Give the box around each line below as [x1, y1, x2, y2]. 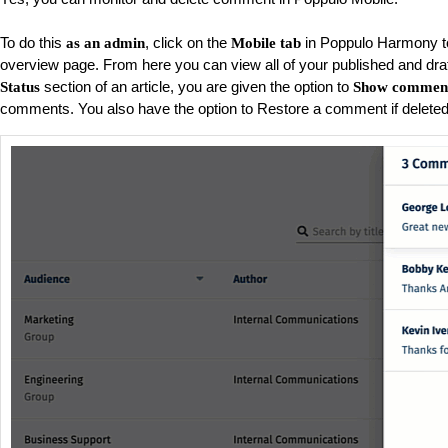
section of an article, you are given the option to [40, 78, 353, 95]
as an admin [66, 35, 145, 51]
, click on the [145, 34, 231, 51]
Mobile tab [231, 35, 301, 51]
